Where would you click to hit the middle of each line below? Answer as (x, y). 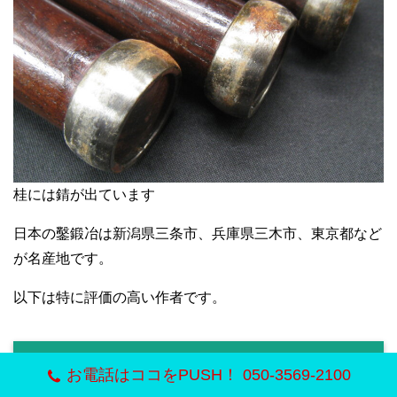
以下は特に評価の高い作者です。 (120, 298)
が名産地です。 (63, 259)
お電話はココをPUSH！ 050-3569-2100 (209, 375)
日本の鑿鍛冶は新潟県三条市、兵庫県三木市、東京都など (198, 234)
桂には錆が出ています (84, 195)
